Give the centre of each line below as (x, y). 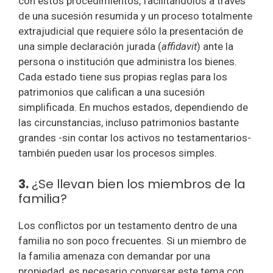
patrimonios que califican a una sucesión (112, 92)
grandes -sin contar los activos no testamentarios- (135, 138)
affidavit (179, 46)
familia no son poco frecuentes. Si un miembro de (132, 240)
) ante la (215, 46)
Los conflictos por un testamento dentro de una (128, 225)
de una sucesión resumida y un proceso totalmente (135, 16)
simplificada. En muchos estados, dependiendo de (133, 107)
